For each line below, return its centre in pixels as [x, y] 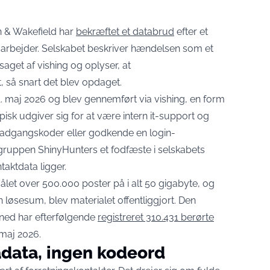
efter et [191, 31]
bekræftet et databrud [125, 31]
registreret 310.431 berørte [156, 217]
